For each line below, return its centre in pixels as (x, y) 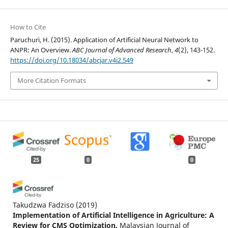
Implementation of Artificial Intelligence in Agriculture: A (113, 215)
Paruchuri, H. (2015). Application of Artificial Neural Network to (104, 40)
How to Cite (28, 27)
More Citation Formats (51, 81)
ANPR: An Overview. (41, 50)
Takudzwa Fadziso (43, 205)
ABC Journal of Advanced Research (122, 50)
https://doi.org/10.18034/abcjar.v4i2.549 (72, 60)
